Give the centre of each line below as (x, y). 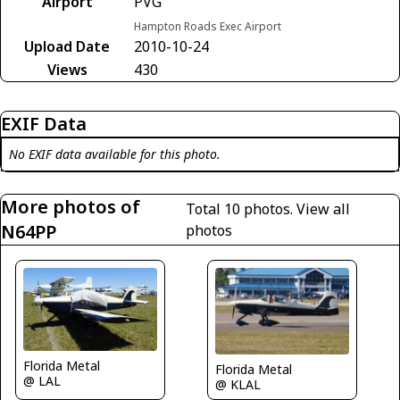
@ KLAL (238, 384)
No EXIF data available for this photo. (115, 154)
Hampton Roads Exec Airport (208, 27)
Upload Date (67, 47)
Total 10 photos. (242, 209)
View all (324, 209)
